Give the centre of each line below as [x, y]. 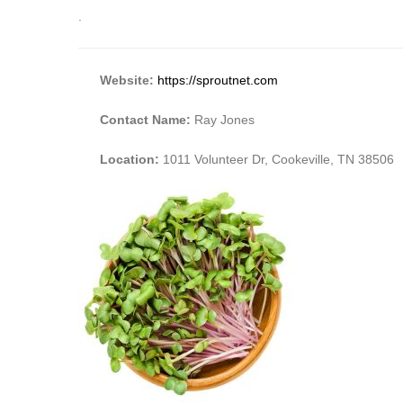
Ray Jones [224, 119]
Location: [131, 159]
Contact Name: [147, 119]
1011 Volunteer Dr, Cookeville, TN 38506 [278, 159]
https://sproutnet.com [218, 80]
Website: [127, 80]
